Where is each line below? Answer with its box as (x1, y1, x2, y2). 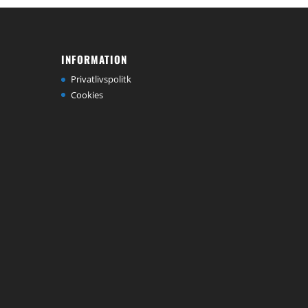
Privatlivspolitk (71, 73, 132, 86)
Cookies (71, 88, 104, 101)
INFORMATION (61, 52, 128, 67)
